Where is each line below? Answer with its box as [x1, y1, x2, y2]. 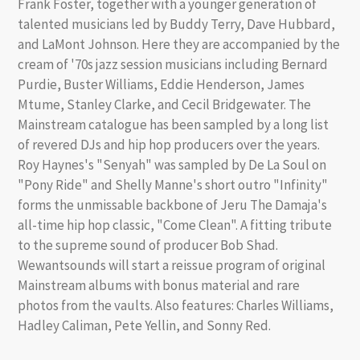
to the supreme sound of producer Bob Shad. [18, 236, 278, 255]
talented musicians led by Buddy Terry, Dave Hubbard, [18, 15, 335, 34]
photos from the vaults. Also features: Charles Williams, [18, 297, 333, 315]
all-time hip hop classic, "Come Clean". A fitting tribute [18, 216, 332, 235]
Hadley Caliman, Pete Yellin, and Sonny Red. [18, 317, 271, 335]
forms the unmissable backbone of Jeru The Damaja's [18, 196, 327, 215]
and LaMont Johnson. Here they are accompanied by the [18, 35, 340, 54]
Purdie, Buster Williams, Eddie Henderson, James [18, 76, 305, 94]
